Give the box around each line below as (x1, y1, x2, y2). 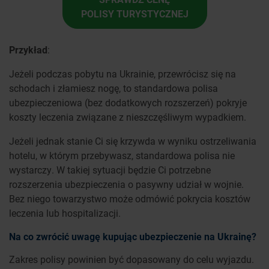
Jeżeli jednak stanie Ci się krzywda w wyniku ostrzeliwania (9, 134, 256, 148)
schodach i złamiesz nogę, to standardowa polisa (9, 82, 218, 95)
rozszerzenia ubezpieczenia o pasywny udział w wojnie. (9, 178, 244, 191)
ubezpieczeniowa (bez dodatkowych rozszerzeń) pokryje (9, 96, 247, 109)
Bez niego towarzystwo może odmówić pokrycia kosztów (9, 192, 250, 205)
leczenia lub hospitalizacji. (9, 207, 123, 220)
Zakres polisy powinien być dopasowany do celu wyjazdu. (9, 253, 254, 266)
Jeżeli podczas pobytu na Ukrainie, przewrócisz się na (9, 67, 236, 80)
